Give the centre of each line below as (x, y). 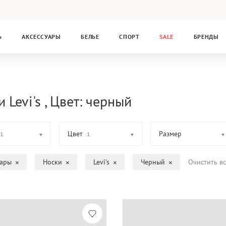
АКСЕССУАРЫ (41, 37)
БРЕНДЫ (206, 37)
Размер (170, 134)
